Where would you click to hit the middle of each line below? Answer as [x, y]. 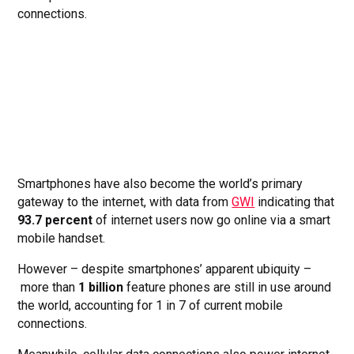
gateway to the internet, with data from [125, 202]
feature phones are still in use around [228, 288]
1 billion [101, 288]
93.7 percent [55, 220]
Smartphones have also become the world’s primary [160, 184]
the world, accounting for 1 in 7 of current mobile [151, 306]
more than [48, 288]
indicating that [295, 202]
